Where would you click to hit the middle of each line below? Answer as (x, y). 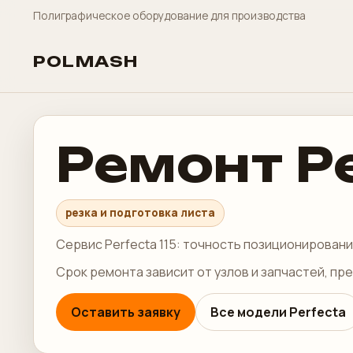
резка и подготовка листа (140, 213)
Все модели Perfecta (278, 312)
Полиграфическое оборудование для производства (169, 15)
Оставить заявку (126, 312)
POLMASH (86, 61)
